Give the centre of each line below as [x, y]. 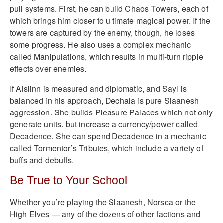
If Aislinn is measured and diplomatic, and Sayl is [99, 88]
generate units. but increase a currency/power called [104, 124]
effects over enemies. [48, 68]
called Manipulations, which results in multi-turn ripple [107, 56]
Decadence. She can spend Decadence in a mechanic [108, 136]
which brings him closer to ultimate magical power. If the [110, 20]
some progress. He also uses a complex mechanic [101, 44]
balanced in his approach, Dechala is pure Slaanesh [105, 100]
